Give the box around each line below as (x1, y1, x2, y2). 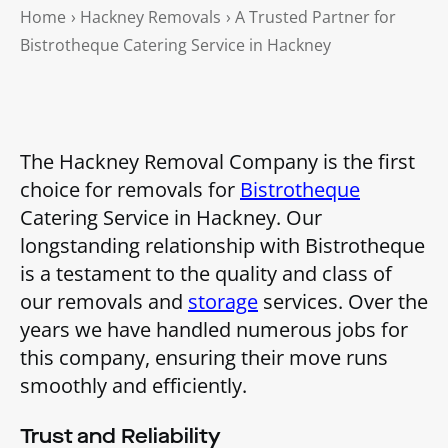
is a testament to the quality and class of (20, 259, 392, 287)
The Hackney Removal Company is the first (20, 147, 415, 175)
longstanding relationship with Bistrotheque (20, 231, 425, 259)
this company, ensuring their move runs (20, 343, 388, 371)
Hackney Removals (80, 5, 221, 28)
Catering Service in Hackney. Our (20, 203, 322, 231)
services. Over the (258, 287, 428, 315)
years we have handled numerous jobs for (20, 315, 408, 343)
